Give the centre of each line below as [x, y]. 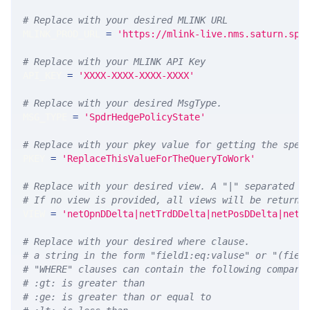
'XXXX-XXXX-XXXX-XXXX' [136, 76]
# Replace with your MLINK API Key [114, 62]
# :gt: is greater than [84, 283]
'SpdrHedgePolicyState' [145, 117]
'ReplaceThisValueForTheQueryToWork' [158, 159]
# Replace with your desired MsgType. [128, 103]
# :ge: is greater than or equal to [117, 297]
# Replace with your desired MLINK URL [128, 20]
